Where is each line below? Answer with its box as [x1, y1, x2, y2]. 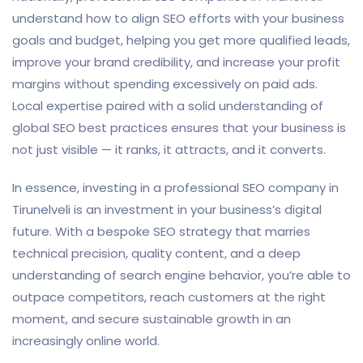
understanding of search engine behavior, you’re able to [12, 266, 351, 284]
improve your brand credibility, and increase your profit [12, 53, 340, 70]
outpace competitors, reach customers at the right [12, 288, 326, 305]
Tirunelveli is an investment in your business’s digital [12, 200, 322, 218]
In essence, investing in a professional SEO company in [12, 178, 339, 196]
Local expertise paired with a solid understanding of [12, 96, 323, 114]
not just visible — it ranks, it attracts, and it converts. [12, 140, 326, 158]
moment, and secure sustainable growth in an [12, 310, 291, 327]
